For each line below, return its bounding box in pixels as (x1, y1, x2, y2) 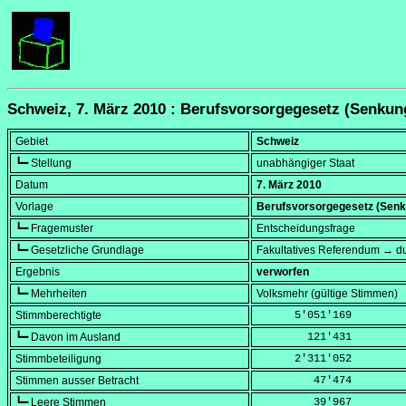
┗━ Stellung (15, 157, 72, 170)
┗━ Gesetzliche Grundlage (15, 244, 144, 257)
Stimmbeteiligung (15, 353, 101, 366)
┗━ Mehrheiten (15, 287, 87, 301)
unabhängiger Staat (256, 157, 354, 170)
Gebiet (15, 135, 48, 149)
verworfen (256, 266, 309, 279)
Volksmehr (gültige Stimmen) (256, 287, 398, 301)
